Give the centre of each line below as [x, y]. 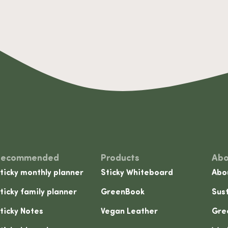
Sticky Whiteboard [137, 173]
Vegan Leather [129, 212]
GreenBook [122, 193]
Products [120, 159]
